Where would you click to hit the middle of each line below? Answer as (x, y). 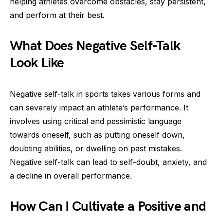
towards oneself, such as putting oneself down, (97, 135)
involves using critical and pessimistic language (96, 121)
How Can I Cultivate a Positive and (108, 207)
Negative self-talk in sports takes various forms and (105, 94)
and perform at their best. (57, 15)
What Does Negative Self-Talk (95, 46)
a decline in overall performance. (71, 176)
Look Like (37, 63)
